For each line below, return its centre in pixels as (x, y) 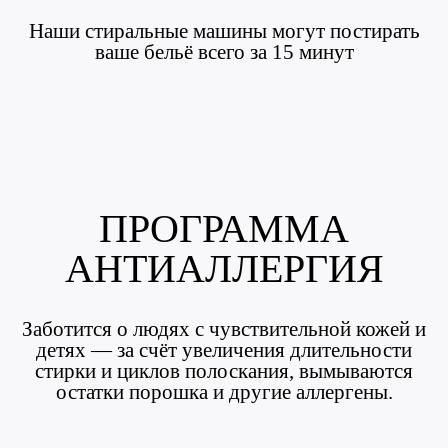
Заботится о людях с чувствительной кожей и (224, 329)
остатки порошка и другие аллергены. (224, 392)
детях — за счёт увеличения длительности (224, 350)
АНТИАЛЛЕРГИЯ (224, 268)
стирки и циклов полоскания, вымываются (224, 371)
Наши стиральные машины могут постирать (224, 31)
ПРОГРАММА (224, 228)
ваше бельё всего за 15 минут (224, 52)
